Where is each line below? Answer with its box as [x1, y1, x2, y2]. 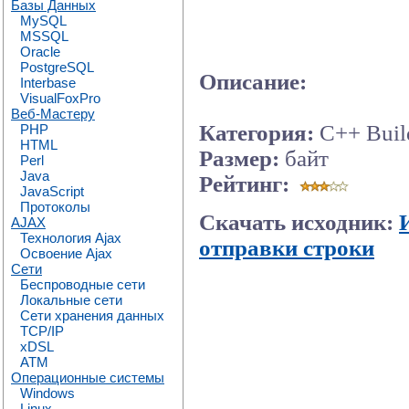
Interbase [20, 75, 76, 90]
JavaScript [20, 184, 84, 199]
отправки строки [199, 235, 374, 260]
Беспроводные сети [20, 277, 145, 292]
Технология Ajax [20, 230, 121, 246]
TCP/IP [20, 323, 64, 339]
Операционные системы [11, 370, 164, 385]
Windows [20, 385, 75, 401]
